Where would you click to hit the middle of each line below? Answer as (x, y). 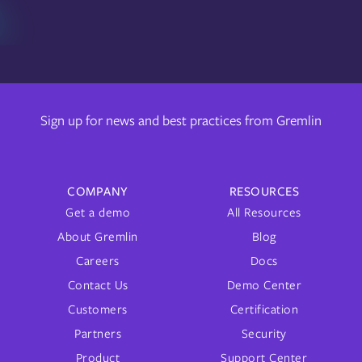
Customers (98, 309)
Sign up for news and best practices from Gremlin (181, 120)
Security (264, 333)
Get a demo (98, 212)
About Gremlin (98, 236)
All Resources (264, 212)
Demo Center (264, 285)
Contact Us (98, 285)
